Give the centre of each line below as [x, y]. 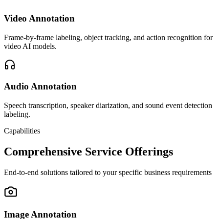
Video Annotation [39, 18]
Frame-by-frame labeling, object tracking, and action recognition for [108, 37]
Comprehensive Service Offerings [88, 151]
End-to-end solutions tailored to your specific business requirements [108, 172]
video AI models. [30, 46]
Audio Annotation [40, 87]
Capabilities [22, 131]
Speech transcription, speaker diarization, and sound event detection [108, 105]
